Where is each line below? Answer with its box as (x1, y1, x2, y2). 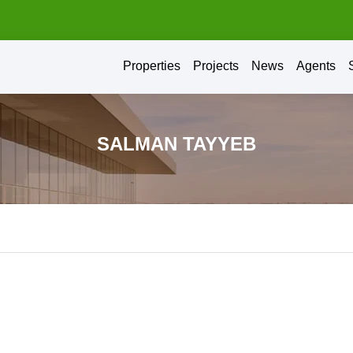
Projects (192, 58, 239, 72)
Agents (295, 58, 336, 72)
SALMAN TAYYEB (97, 132, 256, 154)
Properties (122, 58, 180, 72)
